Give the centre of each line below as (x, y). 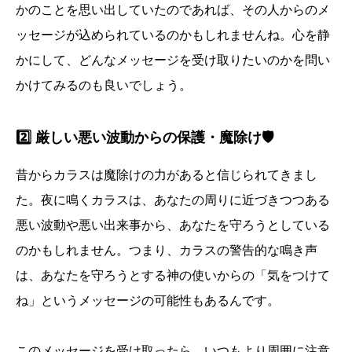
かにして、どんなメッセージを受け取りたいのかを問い (173, 60)
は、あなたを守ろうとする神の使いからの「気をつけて (173, 276)
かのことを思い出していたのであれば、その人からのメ (173, 10)
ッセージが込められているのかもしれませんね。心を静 (173, 35)
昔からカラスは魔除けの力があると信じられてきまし (167, 175)
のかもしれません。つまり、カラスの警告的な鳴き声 (167, 251)
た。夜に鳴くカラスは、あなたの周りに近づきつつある (173, 200)
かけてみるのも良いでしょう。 (104, 86)
